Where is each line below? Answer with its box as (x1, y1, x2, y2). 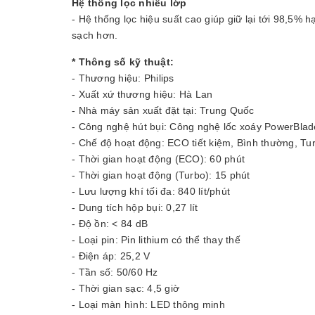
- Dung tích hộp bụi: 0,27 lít (72, 201, 198, 213)
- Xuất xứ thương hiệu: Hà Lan (72, 88, 213, 100)
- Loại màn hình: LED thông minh (72, 298, 225, 310)
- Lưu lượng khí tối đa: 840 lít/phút (72, 185, 230, 197)
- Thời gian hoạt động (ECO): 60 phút (72, 153, 245, 165)
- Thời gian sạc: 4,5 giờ (72, 282, 179, 294)
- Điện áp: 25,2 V (72, 250, 150, 262)
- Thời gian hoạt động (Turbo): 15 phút (72, 169, 250, 181)
